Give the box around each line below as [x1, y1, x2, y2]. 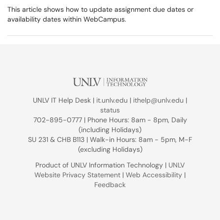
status [100, 106, 120, 114]
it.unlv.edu [96, 96, 128, 105]
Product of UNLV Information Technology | [35, 161, 168, 169]
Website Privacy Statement [34, 170, 120, 179]
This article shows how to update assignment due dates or [7, 5, 193, 14]
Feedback [94, 180, 126, 189]
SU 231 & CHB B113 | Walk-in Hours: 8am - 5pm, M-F [28, 135, 192, 144]
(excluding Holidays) [78, 145, 142, 154]
